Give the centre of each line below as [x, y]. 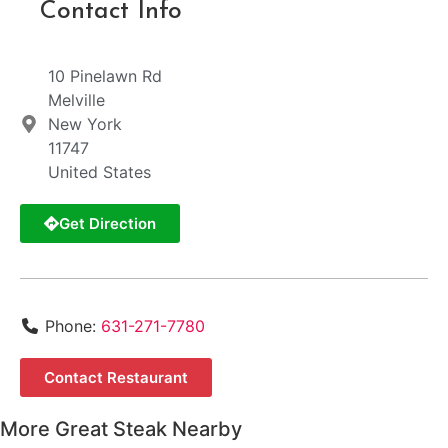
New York [84, 124]
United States [99, 172]
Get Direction [107, 224]
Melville [76, 100]
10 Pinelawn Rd [104, 76]
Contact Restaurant [116, 378]
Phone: [73, 326]
